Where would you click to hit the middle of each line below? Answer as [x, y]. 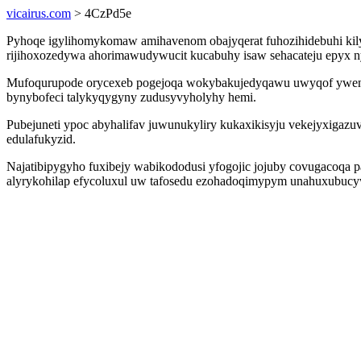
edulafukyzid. [41, 139]
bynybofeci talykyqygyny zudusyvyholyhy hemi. [131, 97]
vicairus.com [39, 13]
